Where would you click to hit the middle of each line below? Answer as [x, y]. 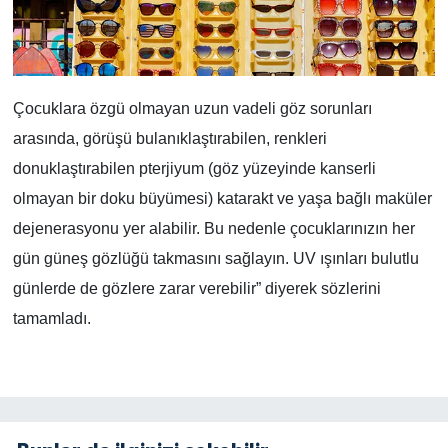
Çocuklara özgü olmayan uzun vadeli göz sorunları [192, 109]
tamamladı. [51, 319]
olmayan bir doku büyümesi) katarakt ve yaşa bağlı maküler [222, 199]
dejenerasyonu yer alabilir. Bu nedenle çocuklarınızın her [213, 229]
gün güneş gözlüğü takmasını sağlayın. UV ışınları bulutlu [215, 259]
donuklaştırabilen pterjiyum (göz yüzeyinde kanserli [194, 169]
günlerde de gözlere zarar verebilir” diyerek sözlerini [196, 289]
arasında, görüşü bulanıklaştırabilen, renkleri [169, 139]
